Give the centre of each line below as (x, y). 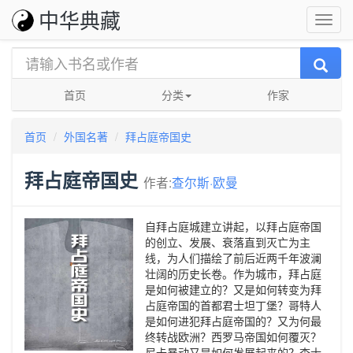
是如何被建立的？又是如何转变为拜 (233, 289)
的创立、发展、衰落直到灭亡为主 (228, 242)
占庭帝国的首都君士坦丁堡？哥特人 (233, 305)
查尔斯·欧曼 (205, 182)
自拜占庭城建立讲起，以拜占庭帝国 (233, 226)
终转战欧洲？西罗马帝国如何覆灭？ (233, 336)
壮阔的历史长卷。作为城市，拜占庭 (233, 273)
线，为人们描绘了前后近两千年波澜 (233, 258)
